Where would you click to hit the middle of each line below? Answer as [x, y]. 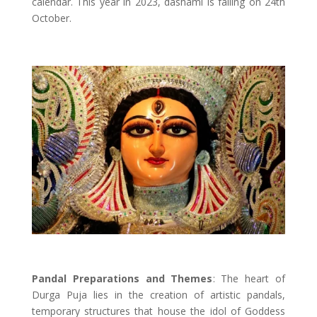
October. [51, 18]
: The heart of [249, 279]
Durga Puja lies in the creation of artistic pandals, [158, 295]
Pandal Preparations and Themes [122, 279]
